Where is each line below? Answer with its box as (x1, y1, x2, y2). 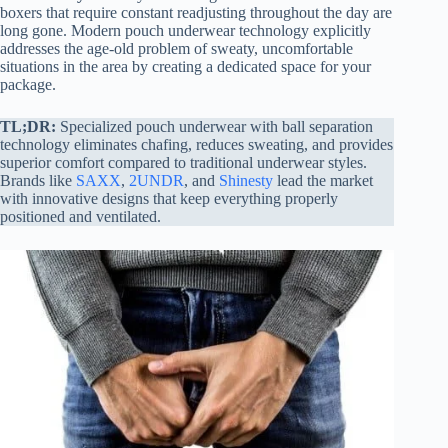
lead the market (273, 172, 373, 189)
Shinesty (219, 172, 273, 189)
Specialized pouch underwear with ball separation (56, 118, 373, 135)
